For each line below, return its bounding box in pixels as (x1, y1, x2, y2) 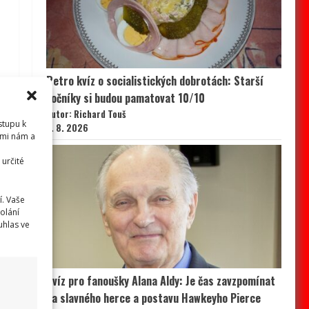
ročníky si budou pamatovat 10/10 (46, 89, 205, 106)
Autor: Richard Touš (46, 106, 126, 121)
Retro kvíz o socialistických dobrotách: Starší (46, 72, 263, 89)
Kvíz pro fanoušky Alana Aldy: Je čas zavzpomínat (46, 272, 275, 290)
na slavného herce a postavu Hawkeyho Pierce (46, 290, 261, 307)
